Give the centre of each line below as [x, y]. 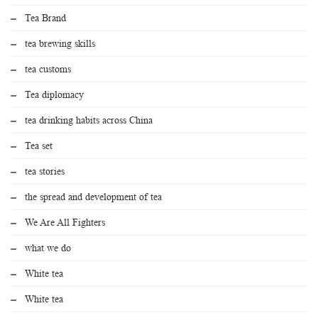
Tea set [39, 146]
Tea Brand [45, 18]
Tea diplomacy [54, 95]
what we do [48, 248]
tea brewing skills [60, 44]
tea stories [45, 171]
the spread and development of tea [93, 197]
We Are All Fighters [65, 223]
